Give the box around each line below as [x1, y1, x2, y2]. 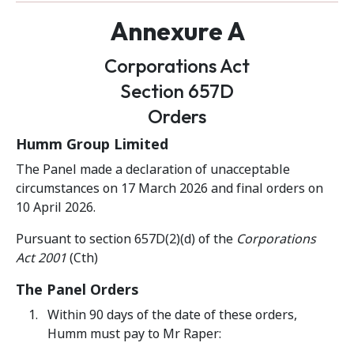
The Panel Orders [16, 280, 138, 300]
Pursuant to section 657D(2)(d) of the [16, 230, 236, 248]
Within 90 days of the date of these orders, [47, 306, 297, 324]
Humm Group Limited [16, 134, 168, 155]
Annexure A [109, 15, 245, 47]
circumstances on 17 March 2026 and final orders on [16, 179, 323, 198]
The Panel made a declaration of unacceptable [16, 160, 290, 179]
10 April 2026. [16, 198, 96, 217]
